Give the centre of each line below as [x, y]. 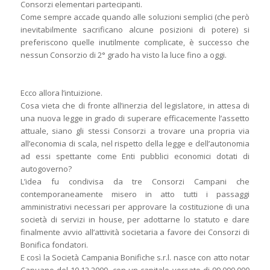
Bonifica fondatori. [54, 245]
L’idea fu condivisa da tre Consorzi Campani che [135, 182]
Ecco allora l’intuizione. [61, 93]
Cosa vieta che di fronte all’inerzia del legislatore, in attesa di [135, 106]
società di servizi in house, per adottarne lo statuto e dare [135, 220]
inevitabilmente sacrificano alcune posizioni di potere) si [135, 30]
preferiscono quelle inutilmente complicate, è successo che [135, 42]
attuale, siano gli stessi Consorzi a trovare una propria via [135, 131]
